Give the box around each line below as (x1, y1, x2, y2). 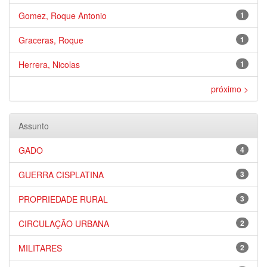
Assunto (18, 120, 49, 132)
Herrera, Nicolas (18, 58, 80, 70)
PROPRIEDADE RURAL (18, 193, 108, 205)
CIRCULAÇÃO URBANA (18, 218, 109, 229)
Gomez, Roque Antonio (18, 10, 107, 21)
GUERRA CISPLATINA (18, 169, 104, 181)
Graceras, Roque (18, 34, 83, 46)
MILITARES (18, 242, 62, 254)
